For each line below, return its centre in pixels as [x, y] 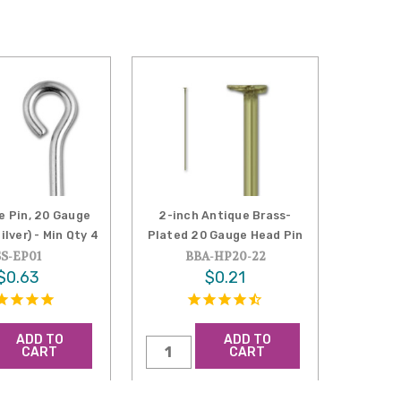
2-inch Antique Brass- [225, 215]
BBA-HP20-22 [225, 256]
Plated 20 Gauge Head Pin [225, 235]
